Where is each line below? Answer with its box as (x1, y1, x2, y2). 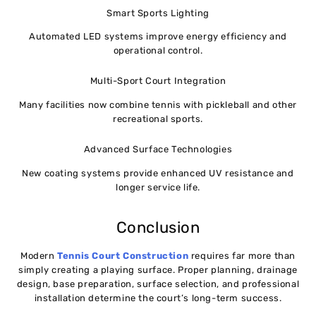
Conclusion (116, 217, 200, 237)
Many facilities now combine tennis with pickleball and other (18, 99, 297, 111)
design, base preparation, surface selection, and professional (16, 279, 300, 290)
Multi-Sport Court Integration (90, 75, 226, 87)
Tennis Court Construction (57, 250, 189, 262)
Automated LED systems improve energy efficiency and (29, 31, 287, 42)
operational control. (113, 45, 203, 56)
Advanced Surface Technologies (83, 143, 233, 154)
